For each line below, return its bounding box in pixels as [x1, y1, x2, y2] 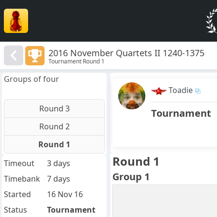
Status [4, 204, 27, 216]
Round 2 [39, 121, 70, 132]
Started [4, 189, 31, 200]
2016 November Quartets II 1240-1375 [48, 46, 205, 59]
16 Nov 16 [46, 189, 83, 200]
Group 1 [112, 170, 150, 184]
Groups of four [4, 74, 59, 85]
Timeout [4, 158, 34, 169]
